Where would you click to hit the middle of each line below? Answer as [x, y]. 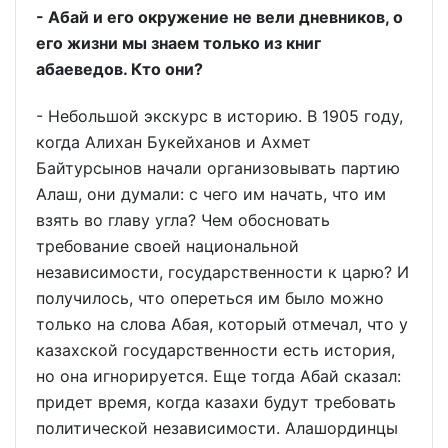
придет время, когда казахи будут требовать [216, 401]
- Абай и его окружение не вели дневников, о [219, 16]
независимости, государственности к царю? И [222, 271]
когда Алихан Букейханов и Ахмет [173, 141]
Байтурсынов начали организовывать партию [218, 167]
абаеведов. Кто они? [119, 68]
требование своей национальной [167, 245]
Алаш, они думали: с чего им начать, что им [211, 193]
